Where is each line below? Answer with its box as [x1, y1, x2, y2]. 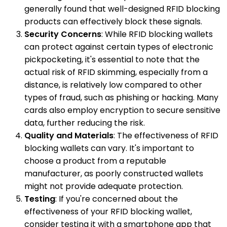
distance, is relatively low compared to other [24, 79, 202, 91]
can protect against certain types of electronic [24, 41, 213, 53]
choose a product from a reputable [24, 155, 166, 167]
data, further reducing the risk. [24, 117, 145, 129]
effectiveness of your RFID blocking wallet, [24, 205, 192, 217]
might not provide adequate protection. [24, 180, 183, 192]
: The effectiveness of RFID [113, 129, 218, 141]
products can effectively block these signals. [24, 15, 202, 27]
